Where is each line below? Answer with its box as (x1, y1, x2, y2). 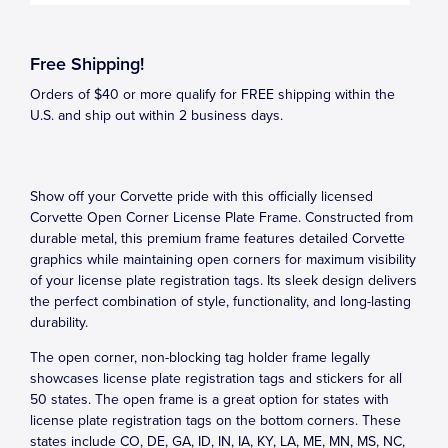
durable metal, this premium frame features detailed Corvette (30, 230, 405, 247)
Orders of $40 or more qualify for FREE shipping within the (30, 86, 395, 103)
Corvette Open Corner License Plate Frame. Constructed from (30, 209, 413, 226)
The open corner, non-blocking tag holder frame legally (30, 349, 370, 366)
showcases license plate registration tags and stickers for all (30, 370, 402, 387)
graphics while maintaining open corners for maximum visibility (30, 251, 416, 268)
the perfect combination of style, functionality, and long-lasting (30, 293, 411, 310)
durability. (30, 314, 88, 331)
